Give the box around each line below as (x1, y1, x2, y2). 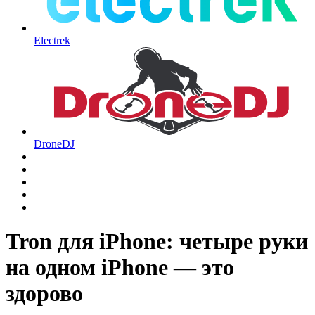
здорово (6, 281, 83, 307)
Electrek (34, 34, 70, 47)
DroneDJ (34, 137, 75, 150)
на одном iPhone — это (6, 255, 234, 281)
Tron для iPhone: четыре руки (6, 229, 308, 255)
